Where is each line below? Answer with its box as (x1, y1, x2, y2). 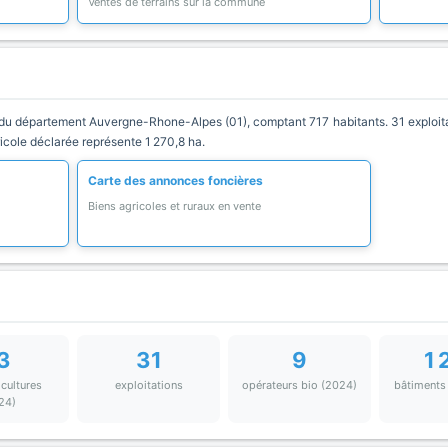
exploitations (114, 378, 183, 392)
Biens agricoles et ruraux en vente (88, 199, 262, 213)
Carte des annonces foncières (88, 173, 264, 188)
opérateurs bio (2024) (241, 378, 357, 392)
